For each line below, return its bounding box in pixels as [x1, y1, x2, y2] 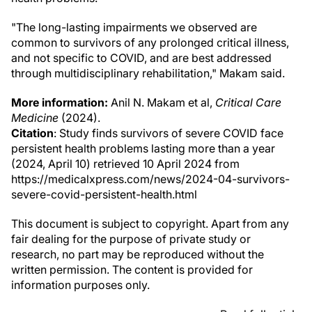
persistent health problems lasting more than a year [11, 141, 275, 155]
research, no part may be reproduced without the [11, 247, 264, 261]
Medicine [11, 111, 58, 125]
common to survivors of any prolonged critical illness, [11, 36, 289, 49]
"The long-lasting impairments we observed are [11, 20, 257, 34]
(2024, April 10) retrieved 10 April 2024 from [11, 157, 240, 171]
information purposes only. [11, 278, 150, 292]
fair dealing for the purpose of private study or [11, 232, 251, 246]
